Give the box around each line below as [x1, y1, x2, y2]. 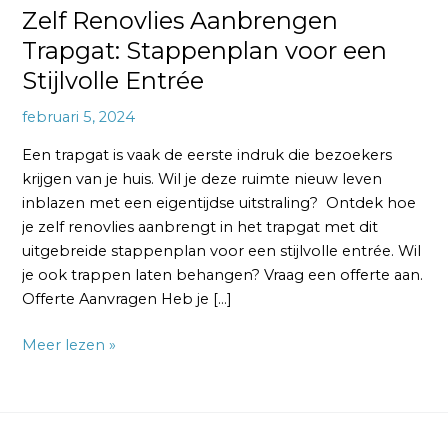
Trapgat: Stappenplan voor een [22, 35, 388, 65]
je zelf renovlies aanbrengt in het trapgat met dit [22, 217, 379, 236]
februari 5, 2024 [22, 108, 136, 127]
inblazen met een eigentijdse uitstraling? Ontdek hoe [22, 193, 417, 212]
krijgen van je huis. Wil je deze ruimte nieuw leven [22, 169, 383, 188]
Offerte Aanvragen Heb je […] [22, 289, 233, 308]
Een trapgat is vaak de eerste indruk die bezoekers [22, 145, 393, 164]
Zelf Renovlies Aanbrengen [22, 5, 339, 35]
